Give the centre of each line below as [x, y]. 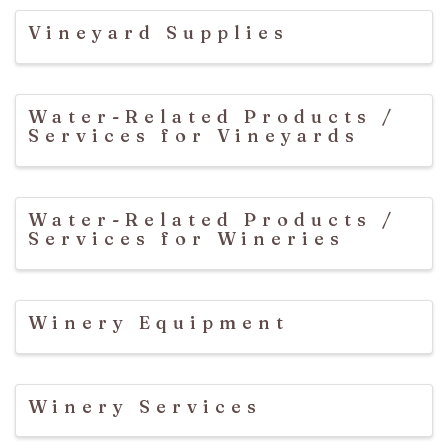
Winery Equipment [158, 322]
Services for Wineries [186, 239]
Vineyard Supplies [158, 33]
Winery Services [145, 406]
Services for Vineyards [194, 136]
